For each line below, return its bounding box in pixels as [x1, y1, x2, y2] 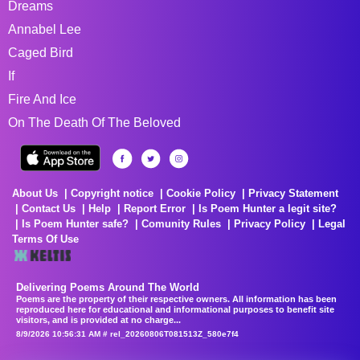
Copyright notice [71, 186, 153, 199]
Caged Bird [8, 45, 73, 59]
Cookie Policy [166, 186, 235, 199]
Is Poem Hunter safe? [22, 217, 129, 230]
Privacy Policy [234, 217, 305, 230]
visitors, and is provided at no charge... [16, 314, 181, 325]
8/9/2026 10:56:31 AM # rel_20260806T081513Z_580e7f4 [16, 329, 239, 338]
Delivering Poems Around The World [16, 280, 199, 293]
